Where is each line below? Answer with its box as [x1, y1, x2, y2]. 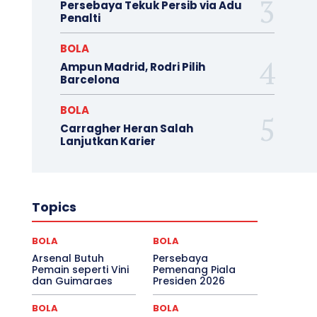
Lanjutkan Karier [59, 133, 156, 149]
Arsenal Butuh [31, 250, 104, 265]
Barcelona [59, 71, 120, 87]
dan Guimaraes [31, 273, 113, 288]
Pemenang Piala [153, 262, 236, 277]
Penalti [59, 10, 100, 25]
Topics [31, 197, 76, 216]
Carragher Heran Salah [59, 120, 193, 136]
